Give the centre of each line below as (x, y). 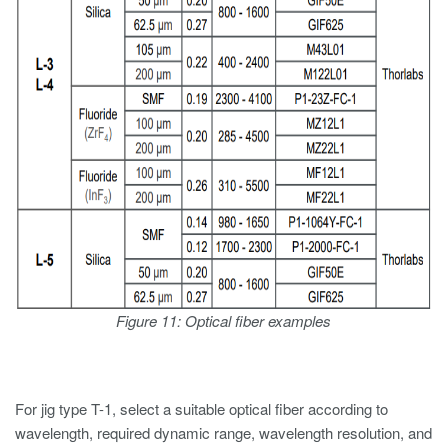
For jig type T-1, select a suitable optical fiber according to (201, 408)
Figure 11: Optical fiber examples (223, 320)
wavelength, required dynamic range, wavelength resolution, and (223, 432)
